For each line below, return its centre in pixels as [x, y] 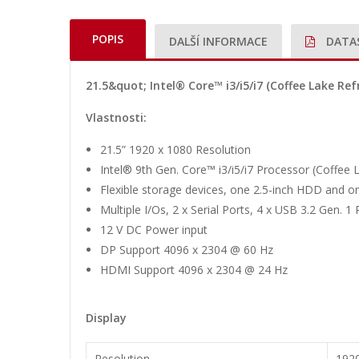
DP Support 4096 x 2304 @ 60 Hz [187, 250]
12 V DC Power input [154, 230]
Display [106, 318]
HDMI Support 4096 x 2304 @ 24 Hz [194, 270]
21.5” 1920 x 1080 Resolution [175, 149]
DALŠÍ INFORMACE [218, 41]
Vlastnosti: [116, 117]
